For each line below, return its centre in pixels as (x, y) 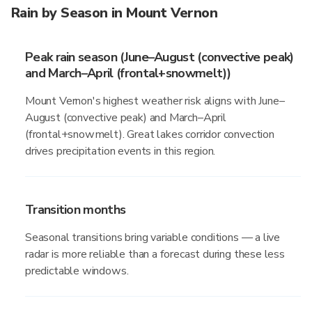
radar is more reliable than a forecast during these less (155, 254)
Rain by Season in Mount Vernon (114, 13)
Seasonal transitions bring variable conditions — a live (153, 237)
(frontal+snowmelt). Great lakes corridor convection (150, 134)
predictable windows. (77, 271)
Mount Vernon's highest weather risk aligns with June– (155, 101)
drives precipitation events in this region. (120, 151)
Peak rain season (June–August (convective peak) (159, 57)
